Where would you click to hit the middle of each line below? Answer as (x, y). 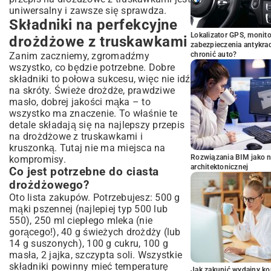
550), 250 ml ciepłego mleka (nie (81, 220)
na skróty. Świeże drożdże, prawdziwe (92, 90)
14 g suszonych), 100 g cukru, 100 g (89, 243)
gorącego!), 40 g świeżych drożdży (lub (95, 232)
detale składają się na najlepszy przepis (97, 125)
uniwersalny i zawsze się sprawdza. (88, 11)
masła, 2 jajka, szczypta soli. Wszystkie (96, 255)
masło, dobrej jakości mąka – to (80, 102)
